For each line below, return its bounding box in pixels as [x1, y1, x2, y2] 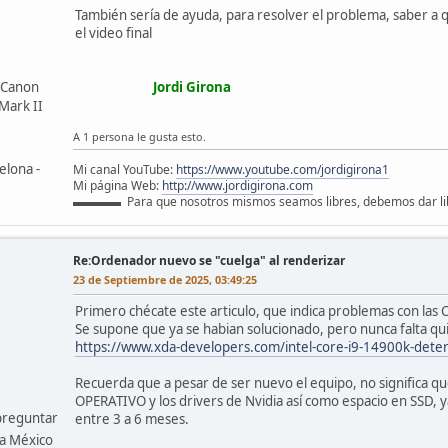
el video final [75, 24, 152, 43]
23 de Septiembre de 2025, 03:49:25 [73, 272, 257, 288]
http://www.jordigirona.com [162, 177, 313, 195]
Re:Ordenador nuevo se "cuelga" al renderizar [73, 252, 345, 270]
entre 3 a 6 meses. [75, 410, 189, 429]
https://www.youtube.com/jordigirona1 [176, 161, 389, 179]
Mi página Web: [73, 177, 162, 195]
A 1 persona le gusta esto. [73, 129, 206, 145]
